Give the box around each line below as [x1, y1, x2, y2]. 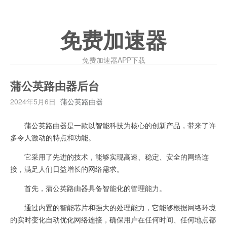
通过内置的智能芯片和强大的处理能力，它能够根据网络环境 [10, 202, 216, 212]
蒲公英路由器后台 [10, 80, 99, 93]
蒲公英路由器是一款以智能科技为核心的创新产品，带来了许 [10, 120, 216, 130]
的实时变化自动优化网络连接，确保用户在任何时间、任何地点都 [10, 214, 216, 224]
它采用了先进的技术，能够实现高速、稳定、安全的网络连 [10, 152, 209, 162]
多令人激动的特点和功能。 [10, 132, 95, 142]
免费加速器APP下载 [82, 55, 145, 65]
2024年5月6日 [10, 96, 56, 106]
